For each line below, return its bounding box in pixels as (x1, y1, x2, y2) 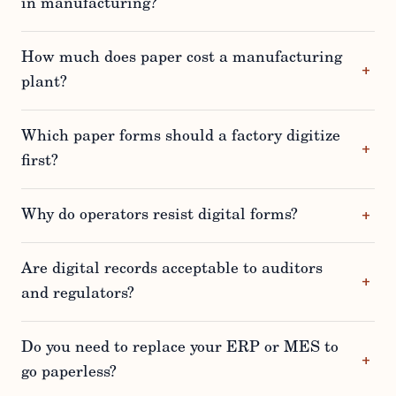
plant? (21, 75, 67, 92)
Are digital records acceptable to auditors (21, 262, 323, 278)
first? (21, 154, 58, 171)
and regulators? (21, 286, 134, 303)
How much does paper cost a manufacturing (21, 50, 342, 67)
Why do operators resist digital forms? (21, 208, 298, 225)
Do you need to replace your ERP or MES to (21, 340, 339, 357)
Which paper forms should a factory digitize (21, 129, 340, 146)
